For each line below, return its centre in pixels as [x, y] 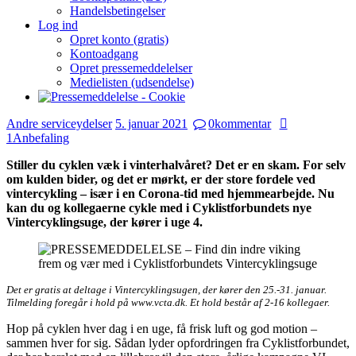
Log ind [58, 25]
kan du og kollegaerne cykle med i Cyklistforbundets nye [159, 207]
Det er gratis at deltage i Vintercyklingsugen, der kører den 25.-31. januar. [166, 289]
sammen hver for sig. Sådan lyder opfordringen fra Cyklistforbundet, [178, 342]
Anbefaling [41, 137]
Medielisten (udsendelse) [132, 82]
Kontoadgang [104, 53]
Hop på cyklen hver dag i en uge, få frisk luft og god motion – [162, 328]
